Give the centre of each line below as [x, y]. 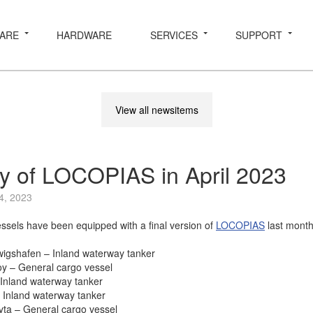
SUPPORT [259, 35]
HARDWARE [85, 35]
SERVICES [174, 35]
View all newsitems [156, 110]
